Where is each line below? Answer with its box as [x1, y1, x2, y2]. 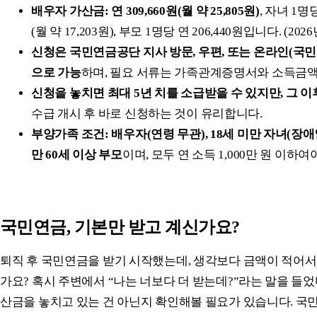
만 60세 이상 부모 [31, 147, 122, 161]
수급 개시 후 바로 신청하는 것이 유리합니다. [31, 106, 263, 120]
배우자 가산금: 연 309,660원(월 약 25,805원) [31, 4, 260, 18]
